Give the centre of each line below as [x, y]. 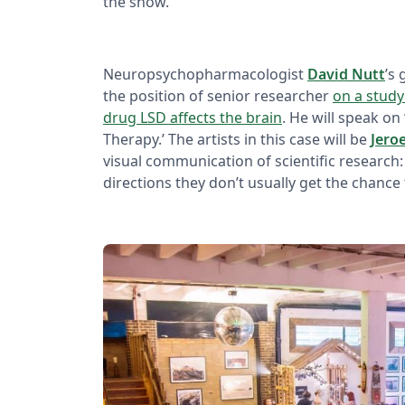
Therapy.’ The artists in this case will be [237, 139]
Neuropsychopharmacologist [205, 74]
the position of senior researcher [218, 95]
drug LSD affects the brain [193, 117]
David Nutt [346, 74]
